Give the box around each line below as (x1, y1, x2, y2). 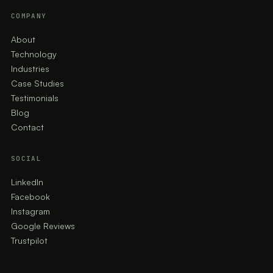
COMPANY (11, 11, 47, 20)
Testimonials (11, 92, 58, 103)
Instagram (11, 205, 50, 216)
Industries (11, 63, 49, 74)
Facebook (11, 191, 50, 202)
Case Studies (11, 77, 64, 88)
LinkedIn (11, 176, 43, 187)
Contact (11, 121, 44, 132)
